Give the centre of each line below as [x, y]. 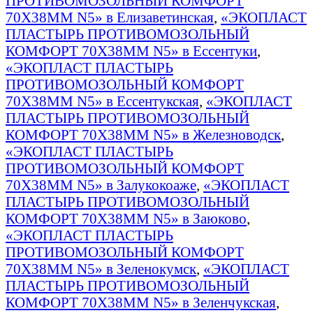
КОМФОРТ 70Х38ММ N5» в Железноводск [143, 134]
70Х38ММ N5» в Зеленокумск [101, 268]
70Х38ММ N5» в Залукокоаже [101, 184]
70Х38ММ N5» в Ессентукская [102, 101]
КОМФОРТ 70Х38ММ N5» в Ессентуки [131, 50]
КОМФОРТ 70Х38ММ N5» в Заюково [126, 218]
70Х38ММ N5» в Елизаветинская [110, 17]
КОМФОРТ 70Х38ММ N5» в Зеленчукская [141, 302]
